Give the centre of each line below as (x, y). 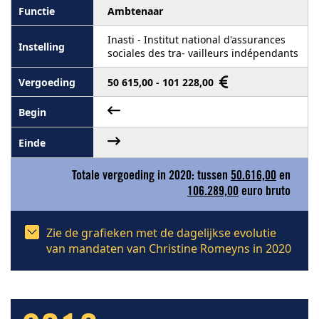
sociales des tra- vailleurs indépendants (203, 53)
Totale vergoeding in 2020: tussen (151, 177)
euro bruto (265, 192)
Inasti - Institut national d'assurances (197, 40)
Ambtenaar (135, 11)
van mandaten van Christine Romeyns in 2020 (169, 249)
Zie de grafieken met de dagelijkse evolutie (161, 233)
